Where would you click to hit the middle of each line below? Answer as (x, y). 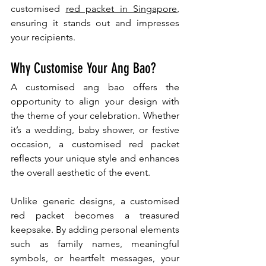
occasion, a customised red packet (95, 144)
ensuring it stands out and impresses (95, 23)
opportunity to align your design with (95, 101)
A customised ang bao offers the (95, 87)
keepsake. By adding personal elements (95, 229)
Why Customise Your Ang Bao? (83, 68)
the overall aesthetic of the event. (80, 172)
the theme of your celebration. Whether (95, 115)
